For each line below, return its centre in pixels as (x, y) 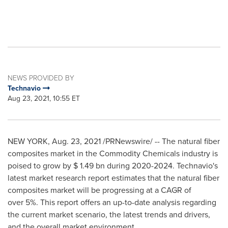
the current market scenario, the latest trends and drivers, (109, 215)
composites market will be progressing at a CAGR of (99, 190)
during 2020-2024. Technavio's (161, 166)
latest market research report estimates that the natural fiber (113, 178)
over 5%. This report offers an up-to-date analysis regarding (112, 202)
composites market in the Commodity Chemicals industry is (113, 153)
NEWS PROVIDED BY (41, 78)
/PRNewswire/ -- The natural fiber (160, 141)
